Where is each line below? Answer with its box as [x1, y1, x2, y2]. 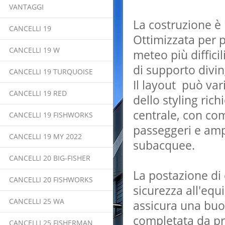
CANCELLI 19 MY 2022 [9, 132, 82, 141]
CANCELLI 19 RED [9, 88, 67, 98]
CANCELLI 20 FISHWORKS [9, 175, 93, 184]
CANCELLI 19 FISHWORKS [9, 110, 93, 120]
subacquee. [133, 137, 195, 153]
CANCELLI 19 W [9, 45, 60, 55]
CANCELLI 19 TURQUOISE [9, 67, 93, 76]
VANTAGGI [9, 2, 44, 12]
